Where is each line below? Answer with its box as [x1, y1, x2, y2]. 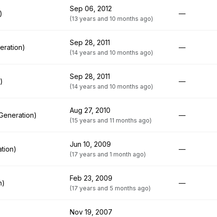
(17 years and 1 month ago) [70, 151, 146, 158]
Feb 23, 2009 [70, 174, 112, 182]
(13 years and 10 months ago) [70, 15, 153, 22]
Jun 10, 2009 [70, 140, 111, 148]
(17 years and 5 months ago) [70, 185, 151, 192]
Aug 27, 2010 [70, 106, 110, 114]
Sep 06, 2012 [70, 4, 112, 13]
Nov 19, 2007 [70, 208, 112, 216]
